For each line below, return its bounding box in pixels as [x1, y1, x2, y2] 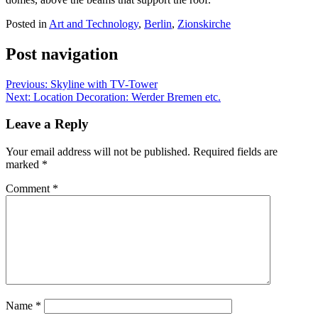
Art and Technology [49, 17, 138, 30]
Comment [6, 182, 53, 195]
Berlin [144, 17, 172, 30]
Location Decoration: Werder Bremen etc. [33, 90, 221, 103]
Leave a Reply [6, 116, 89, 132]
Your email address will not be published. [6, 146, 190, 158]
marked [6, 158, 42, 171]
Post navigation [6, 44, 118, 63]
